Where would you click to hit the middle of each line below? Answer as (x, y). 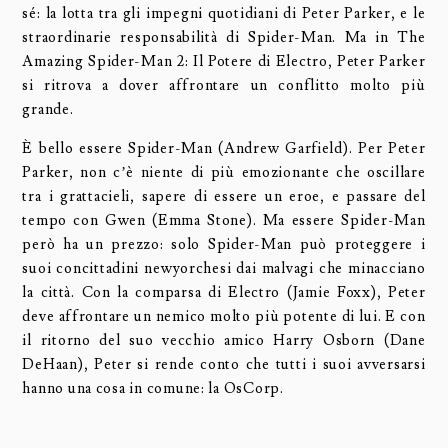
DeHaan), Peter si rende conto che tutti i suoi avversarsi (224, 364)
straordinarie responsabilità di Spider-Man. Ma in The (224, 37)
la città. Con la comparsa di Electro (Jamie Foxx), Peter (224, 292)
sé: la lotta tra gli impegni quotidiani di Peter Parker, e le (224, 13)
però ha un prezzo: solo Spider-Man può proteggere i (224, 244)
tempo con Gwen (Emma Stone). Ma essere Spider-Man (224, 220)
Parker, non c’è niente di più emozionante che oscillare (224, 172)
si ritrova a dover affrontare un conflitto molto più (224, 85)
